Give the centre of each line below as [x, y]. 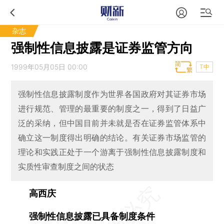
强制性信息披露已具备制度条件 [83, 216]
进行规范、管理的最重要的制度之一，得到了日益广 [112, 109]
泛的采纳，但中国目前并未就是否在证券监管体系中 [112, 123]
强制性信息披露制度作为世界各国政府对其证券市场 [112, 94]
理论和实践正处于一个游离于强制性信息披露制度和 [112, 152]
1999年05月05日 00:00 [49, 67]
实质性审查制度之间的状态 [66, 167]
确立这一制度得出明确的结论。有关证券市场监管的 [112, 138]
